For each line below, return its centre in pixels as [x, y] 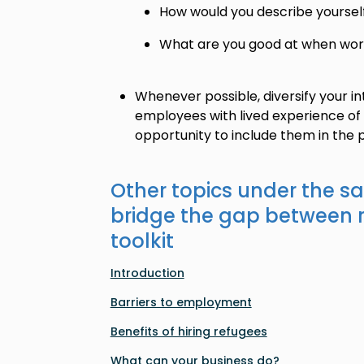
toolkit [142, 241]
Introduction [147, 273]
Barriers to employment [181, 302]
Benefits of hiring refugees [188, 331]
